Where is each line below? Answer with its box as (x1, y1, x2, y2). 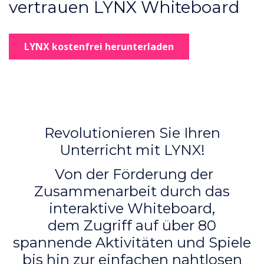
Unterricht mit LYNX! (59, 141, 205, 159)
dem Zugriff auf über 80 (48, 216, 216, 234)
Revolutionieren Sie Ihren (44, 124, 220, 141)
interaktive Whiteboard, (49, 199, 215, 217)
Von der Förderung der (51, 165, 213, 183)
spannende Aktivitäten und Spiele (13, 233, 251, 251)
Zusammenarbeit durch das (34, 182, 230, 200)
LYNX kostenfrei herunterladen (24, 39, 174, 53)
